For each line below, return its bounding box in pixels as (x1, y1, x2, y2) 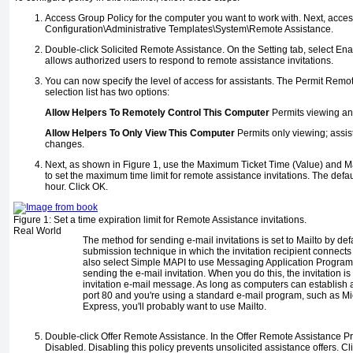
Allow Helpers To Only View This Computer (45, 128, 235, 139)
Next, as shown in (45, 159, 123, 171)
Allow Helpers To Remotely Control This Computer (45, 107, 269, 119)
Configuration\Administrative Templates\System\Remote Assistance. (45, 24, 333, 35)
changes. (45, 139, 84, 150)
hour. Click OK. (45, 181, 108, 193)
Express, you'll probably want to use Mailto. (83, 301, 266, 313)
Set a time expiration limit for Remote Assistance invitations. (54, 214, 307, 226)
